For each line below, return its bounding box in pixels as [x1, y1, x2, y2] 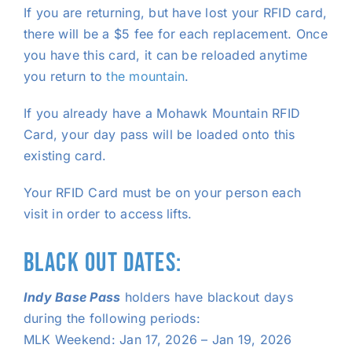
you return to [23, 68, 107, 84]
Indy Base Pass [23, 289, 121, 305]
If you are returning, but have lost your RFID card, [23, 5, 328, 20]
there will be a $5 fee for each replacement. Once [23, 26, 328, 42]
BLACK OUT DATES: [23, 247, 182, 279]
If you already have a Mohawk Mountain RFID [23, 105, 301, 121]
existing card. [23, 148, 107, 163]
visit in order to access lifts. [23, 206, 192, 222]
